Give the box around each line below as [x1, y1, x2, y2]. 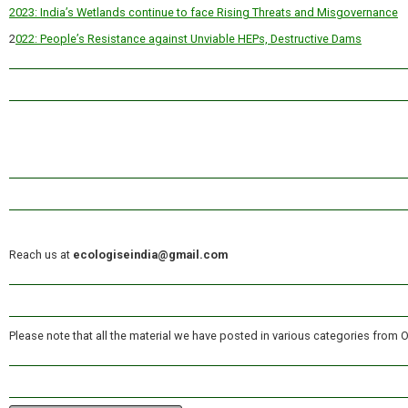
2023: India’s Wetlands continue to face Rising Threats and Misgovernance [9, 5, 398, 19]
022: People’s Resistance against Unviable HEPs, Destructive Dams [15, 31, 362, 46]
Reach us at [9, 248, 73, 262]
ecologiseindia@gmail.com [73, 248, 228, 262]
